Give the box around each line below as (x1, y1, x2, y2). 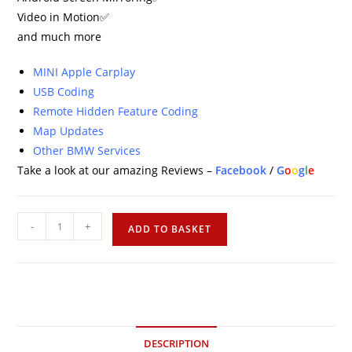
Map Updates (33, 123, 104, 138)
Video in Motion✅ (17, 9, 110, 24)
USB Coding (33, 84, 95, 99)
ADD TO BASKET (128, 222, 212, 236)
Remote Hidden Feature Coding (33, 104, 199, 119)
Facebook (215, 163, 267, 178)
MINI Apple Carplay (33, 64, 136, 79)
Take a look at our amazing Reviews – (17, 163, 216, 178)
